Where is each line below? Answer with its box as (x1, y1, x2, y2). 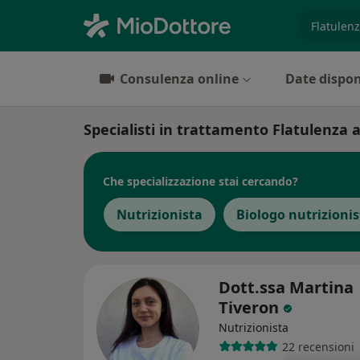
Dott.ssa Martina (219, 276, 354, 298)
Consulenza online (120, 70, 239, 88)
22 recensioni (281, 338, 354, 354)
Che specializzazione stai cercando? (103, 173, 298, 189)
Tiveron (219, 297, 283, 318)
